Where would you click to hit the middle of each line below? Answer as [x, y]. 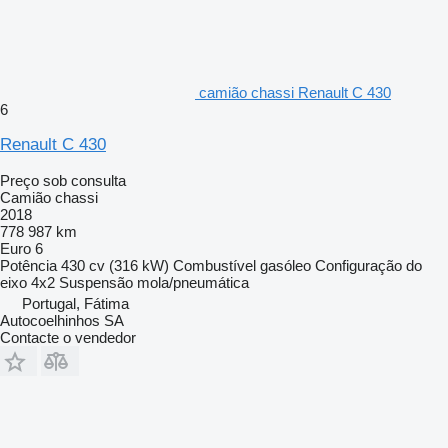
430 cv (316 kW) [115, 265]
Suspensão [96, 282]
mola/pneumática [193, 282]
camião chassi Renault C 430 [295, 92]
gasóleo [285, 265]
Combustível [214, 265]
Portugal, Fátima [75, 303]
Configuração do [368, 265]
